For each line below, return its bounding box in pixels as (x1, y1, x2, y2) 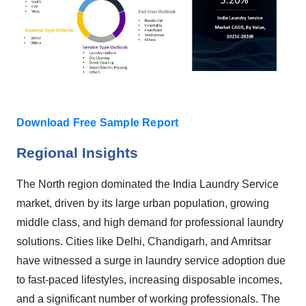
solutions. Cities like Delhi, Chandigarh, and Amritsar (16, 236, 271, 247)
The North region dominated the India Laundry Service (16, 178, 279, 190)
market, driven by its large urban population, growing (16, 197, 269, 209)
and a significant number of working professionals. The (16, 293, 280, 305)
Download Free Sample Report (16, 117, 179, 128)
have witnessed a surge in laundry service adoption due (16, 255, 286, 266)
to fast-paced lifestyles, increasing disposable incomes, (16, 274, 282, 286)
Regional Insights (16, 145, 138, 161)
